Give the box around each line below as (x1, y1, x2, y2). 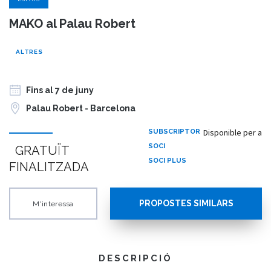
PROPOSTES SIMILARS (139, 198, 233, 208)
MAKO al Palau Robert (9, 16, 135, 31)
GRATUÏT (15, 143, 70, 158)
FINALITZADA (9, 159, 89, 174)
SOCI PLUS (148, 156, 186, 165)
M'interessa (33, 199, 74, 208)
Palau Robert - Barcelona (26, 103, 135, 114)
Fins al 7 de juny (26, 85, 94, 96)
